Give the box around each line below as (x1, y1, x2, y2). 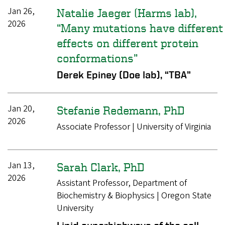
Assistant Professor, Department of (56, 177, 187, 190)
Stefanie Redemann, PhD (56, 103, 185, 117)
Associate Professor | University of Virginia (56, 120, 211, 133)
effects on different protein (56, 36, 198, 50)
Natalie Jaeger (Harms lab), (56, 6, 197, 20)
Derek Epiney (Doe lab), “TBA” (56, 69, 191, 80)
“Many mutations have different (56, 21, 223, 35)
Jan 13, (8, 159, 35, 172)
